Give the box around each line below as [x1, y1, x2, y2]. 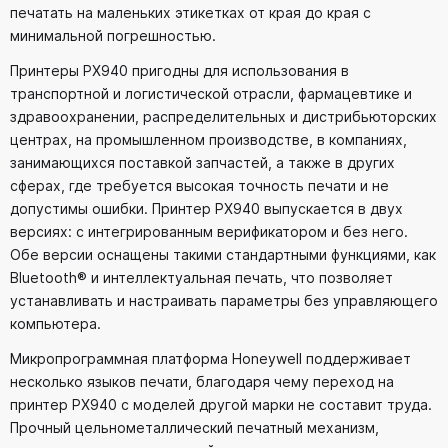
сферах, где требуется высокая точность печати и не [10, 177, 389, 195]
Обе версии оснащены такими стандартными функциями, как [10, 246, 436, 264]
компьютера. [10, 315, 101, 333]
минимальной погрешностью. [10, 27, 216, 45]
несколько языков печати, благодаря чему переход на [10, 373, 394, 391]
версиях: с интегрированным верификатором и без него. [10, 223, 408, 241]
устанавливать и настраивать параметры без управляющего [10, 292, 438, 310]
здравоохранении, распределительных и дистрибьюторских [10, 108, 437, 126]
